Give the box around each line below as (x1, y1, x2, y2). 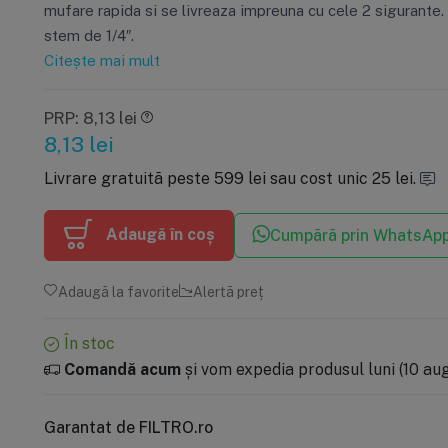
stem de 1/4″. (43, 25, 134, 44)
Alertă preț (192, 282, 264, 300)
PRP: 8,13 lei (43, 107, 137, 128)
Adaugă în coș (106, 223, 216, 244)
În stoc (59, 332, 115, 353)
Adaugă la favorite (57, 282, 179, 300)
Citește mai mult (43, 50, 160, 69)
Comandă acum (63, 358, 181, 379)
